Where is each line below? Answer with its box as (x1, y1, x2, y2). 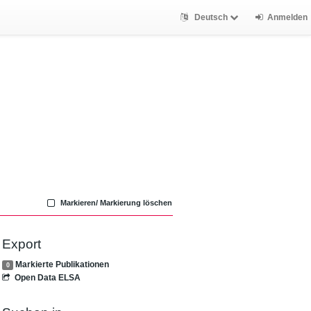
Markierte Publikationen (15, 259, 110, 269)
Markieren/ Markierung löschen (58, 199, 173, 207)
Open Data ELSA (14, 272, 81, 283)
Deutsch (192, 12, 230, 22)
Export (2, 237, 42, 251)
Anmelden (267, 12, 308, 22)
